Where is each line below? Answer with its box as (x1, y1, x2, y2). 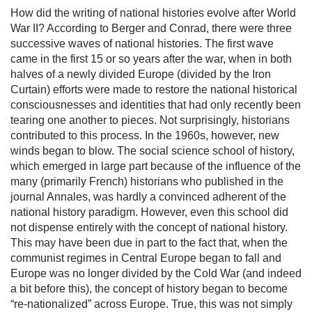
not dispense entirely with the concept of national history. (10, 221, 288, 233)
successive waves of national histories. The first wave (10, 38, 274, 49)
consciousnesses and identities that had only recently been (10, 99, 301, 111)
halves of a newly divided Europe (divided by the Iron (10, 68, 271, 80)
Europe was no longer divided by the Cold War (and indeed (10, 267, 302, 279)
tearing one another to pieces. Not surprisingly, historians (10, 114, 290, 126)
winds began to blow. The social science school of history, (10, 145, 295, 157)
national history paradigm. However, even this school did (10, 206, 288, 218)
